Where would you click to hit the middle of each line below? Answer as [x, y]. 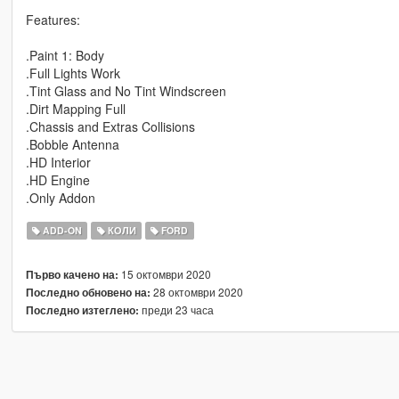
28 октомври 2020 [196, 291]
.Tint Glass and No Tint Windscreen [126, 90]
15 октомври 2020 [164, 273]
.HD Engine [57, 179]
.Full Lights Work [73, 73]
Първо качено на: [72, 274]
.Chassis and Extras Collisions [110, 126]
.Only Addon [60, 197]
